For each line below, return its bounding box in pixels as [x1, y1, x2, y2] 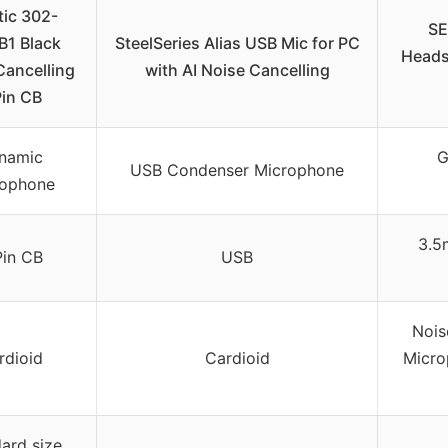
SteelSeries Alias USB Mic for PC [114, 33, 360, 54]
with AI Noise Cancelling [144, 60, 330, 81]
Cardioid [204, 348, 270, 369]
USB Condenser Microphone [130, 160, 344, 181]
